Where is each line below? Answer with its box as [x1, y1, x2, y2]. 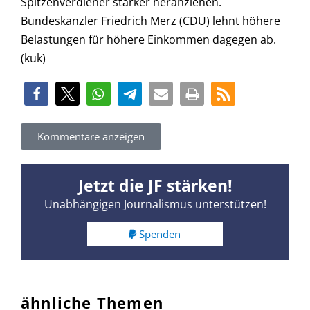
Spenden [139, 226, 181, 241]
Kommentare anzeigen [37, 129, 145, 143]
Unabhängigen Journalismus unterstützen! [44, 196, 266, 212]
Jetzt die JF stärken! [77, 174, 232, 197]
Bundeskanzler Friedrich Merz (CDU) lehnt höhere [21, 13, 280, 29]
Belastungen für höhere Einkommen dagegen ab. [21, 32, 276, 48]
